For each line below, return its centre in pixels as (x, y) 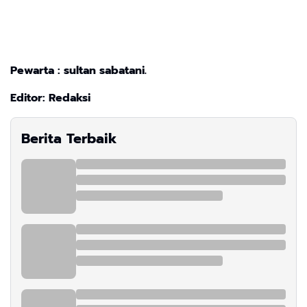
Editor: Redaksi (52, 98)
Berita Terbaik (69, 138)
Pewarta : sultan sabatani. (78, 70)
